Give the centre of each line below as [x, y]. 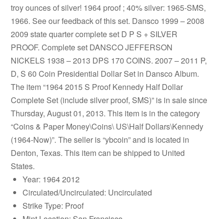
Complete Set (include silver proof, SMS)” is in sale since [109, 100]
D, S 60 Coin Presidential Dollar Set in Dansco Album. [105, 73]
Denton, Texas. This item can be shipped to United [98, 153]
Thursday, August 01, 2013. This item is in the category [106, 113]
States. [23, 166]
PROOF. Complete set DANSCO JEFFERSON [92, 47]
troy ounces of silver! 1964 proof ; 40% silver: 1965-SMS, [109, 7]
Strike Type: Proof [53, 205]
